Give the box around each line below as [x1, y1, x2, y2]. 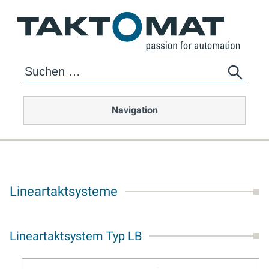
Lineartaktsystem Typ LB [10, 229, 142, 243]
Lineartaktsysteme [10, 184, 118, 199]
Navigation [111, 104, 158, 116]
